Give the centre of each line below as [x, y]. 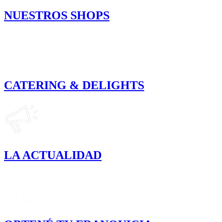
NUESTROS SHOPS [57, 15]
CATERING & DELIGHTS [74, 85]
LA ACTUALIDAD [53, 155]
